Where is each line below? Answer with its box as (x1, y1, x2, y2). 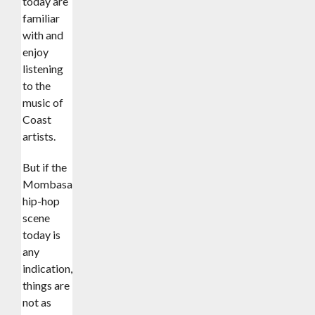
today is (22, 227, 61, 241)
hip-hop (22, 193, 60, 207)
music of (22, 95, 64, 109)
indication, (22, 261, 73, 275)
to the (22, 78, 51, 92)
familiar (22, 11, 60, 25)
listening (22, 61, 64, 75)
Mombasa (22, 176, 73, 191)
